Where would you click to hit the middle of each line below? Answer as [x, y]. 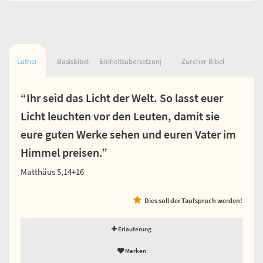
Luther [27, 61]
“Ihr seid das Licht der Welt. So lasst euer [122, 98]
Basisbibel [73, 61]
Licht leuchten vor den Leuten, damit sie [120, 116]
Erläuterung [134, 229]
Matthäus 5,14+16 [52, 171]
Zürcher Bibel [203, 61]
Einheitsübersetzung [131, 61]
